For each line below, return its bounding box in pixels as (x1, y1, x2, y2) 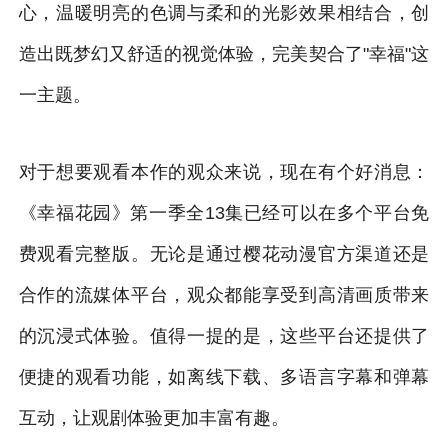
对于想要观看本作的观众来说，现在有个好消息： (18, 161, 430, 182)
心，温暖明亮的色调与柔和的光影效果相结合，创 (18, 2, 430, 23)
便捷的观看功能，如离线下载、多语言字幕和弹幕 (18, 366, 430, 387)
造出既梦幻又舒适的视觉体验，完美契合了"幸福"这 (18, 43, 430, 64)
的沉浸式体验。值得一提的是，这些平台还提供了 (18, 325, 430, 346)
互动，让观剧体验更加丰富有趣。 (18, 407, 289, 428)
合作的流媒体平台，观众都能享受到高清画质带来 (18, 284, 430, 305)
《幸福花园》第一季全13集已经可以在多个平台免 (18, 202, 430, 223)
